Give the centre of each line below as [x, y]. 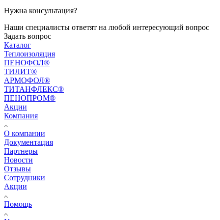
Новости [18, 160]
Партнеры [21, 151]
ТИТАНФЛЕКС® [34, 89]
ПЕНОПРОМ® [30, 98]
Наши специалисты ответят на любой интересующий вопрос [107, 27]
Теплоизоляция [29, 54]
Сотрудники [25, 177]
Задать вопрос [27, 36]
